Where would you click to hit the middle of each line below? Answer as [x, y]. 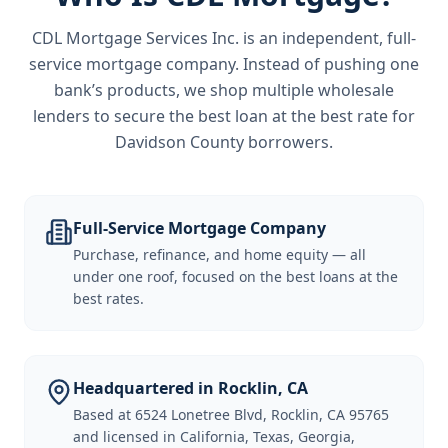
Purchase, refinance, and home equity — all [219, 254]
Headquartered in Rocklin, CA [190, 388]
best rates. [108, 298]
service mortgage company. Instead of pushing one [224, 64]
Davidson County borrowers [222, 142]
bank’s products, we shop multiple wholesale [224, 90]
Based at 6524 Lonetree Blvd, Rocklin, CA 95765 [231, 414]
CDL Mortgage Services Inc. [135, 38]
